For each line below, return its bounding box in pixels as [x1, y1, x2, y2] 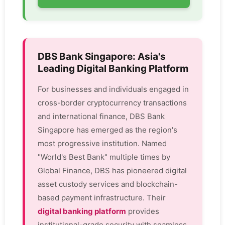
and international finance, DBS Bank [38, 111, 165, 122]
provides [126, 206, 159, 216]
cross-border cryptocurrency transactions [38, 98, 187, 108]
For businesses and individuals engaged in [38, 84, 189, 94]
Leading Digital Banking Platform [38, 63, 188, 75]
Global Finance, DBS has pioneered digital [38, 166, 187, 176]
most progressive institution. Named [38, 139, 167, 149]
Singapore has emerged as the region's [38, 125, 177, 135]
